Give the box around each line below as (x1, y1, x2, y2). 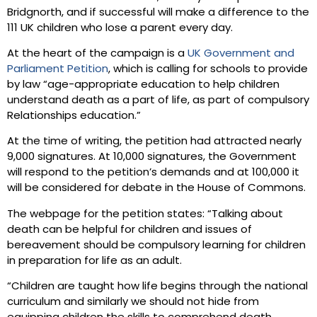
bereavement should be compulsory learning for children (7, 240, 306, 251)
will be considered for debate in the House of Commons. (7, 183, 306, 195)
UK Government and (188, 49, 294, 60)
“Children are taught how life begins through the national (7, 282, 308, 293)
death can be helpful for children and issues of (7, 224, 252, 236)
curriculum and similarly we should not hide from (7, 297, 259, 309)
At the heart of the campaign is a (7, 49, 188, 60)
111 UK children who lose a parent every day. (7, 23, 233, 34)
